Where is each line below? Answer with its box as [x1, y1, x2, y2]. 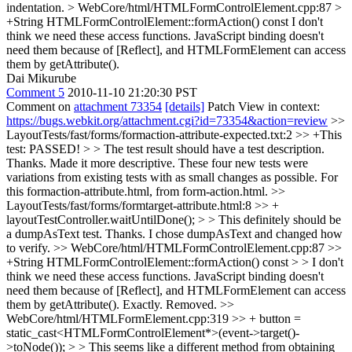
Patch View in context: [204, 99, 320, 113]
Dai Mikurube [6, 71, 76, 85]
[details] [165, 99, 204, 113]
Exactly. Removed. [119, 297, 220, 311]
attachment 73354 [74, 99, 162, 113]
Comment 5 [6, 85, 64, 99]
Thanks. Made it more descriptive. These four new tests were [6, 156, 308, 170]
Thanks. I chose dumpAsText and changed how [102, 226, 343, 240]
